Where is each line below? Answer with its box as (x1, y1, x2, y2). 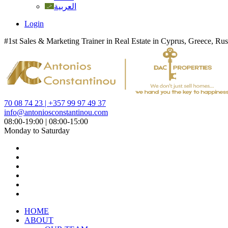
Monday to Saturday (4, 126, 70, 135)
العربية (54, 2, 76, 11)
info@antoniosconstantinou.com (4, 108, 108, 117)
